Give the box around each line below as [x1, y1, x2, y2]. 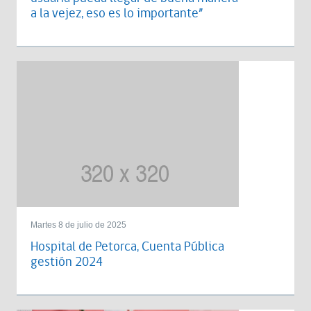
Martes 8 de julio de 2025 [31, 220, 126, 230]
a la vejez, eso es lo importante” [31, 4, 203, 23]
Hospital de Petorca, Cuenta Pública [31, 237, 224, 256]
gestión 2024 [31, 253, 103, 271]
